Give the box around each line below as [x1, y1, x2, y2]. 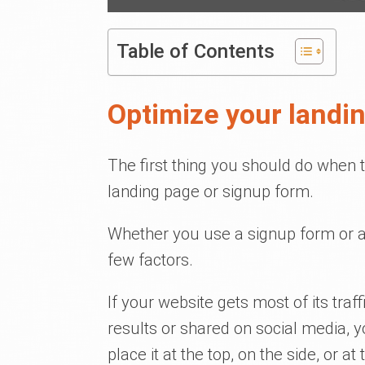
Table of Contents [117, 39, 275, 63]
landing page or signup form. [108, 181, 314, 201]
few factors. [108, 249, 193, 270]
